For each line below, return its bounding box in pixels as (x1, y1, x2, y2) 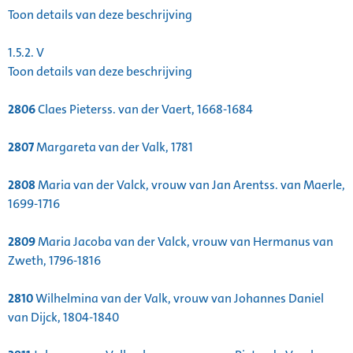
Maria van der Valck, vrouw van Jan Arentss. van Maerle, (35, 176, 345, 194)
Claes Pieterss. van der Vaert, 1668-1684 (35, 101, 253, 118)
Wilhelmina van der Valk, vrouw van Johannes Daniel (33, 290, 324, 307)
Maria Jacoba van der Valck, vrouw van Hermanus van (35, 233, 333, 251)
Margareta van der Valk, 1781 (34, 139, 193, 156)
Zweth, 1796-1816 (8, 252, 101, 269)
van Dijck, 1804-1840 (8, 309, 119, 326)
